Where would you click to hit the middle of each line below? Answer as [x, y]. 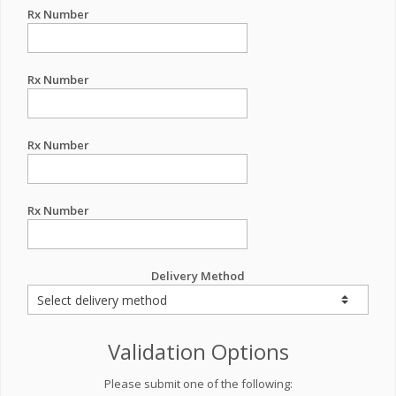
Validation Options [198, 351]
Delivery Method [198, 276]
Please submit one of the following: [198, 384]
